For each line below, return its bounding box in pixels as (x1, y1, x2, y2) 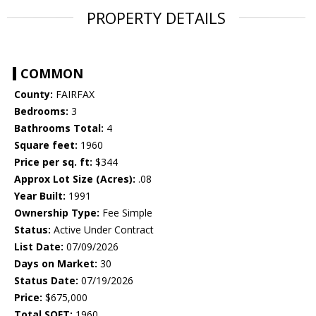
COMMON (20, 65, 83, 83)
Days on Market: (14, 257, 97, 271)
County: (14, 87, 53, 102)
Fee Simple (99, 206, 152, 220)
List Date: (14, 240, 63, 254)
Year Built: (14, 189, 66, 203)
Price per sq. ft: (14, 155, 92, 169)
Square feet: (14, 138, 78, 152)
